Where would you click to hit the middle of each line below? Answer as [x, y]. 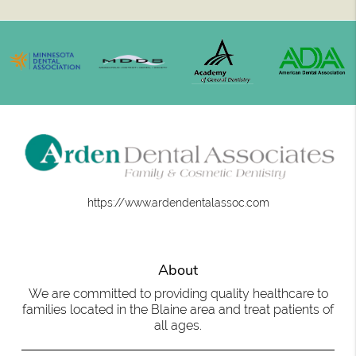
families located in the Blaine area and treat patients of [178, 310]
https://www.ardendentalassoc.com [178, 203]
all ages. [178, 326]
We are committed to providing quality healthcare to [178, 294]
